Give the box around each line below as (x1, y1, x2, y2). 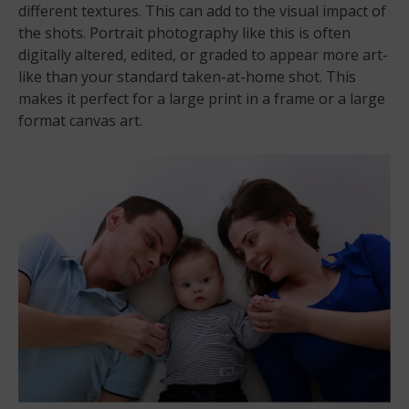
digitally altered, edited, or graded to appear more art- (18, 44, 388, 65)
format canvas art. (18, 110, 142, 131)
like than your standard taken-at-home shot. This (18, 66, 356, 87)
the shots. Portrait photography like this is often (18, 22, 351, 43)
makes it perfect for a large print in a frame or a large (18, 88, 385, 109)
